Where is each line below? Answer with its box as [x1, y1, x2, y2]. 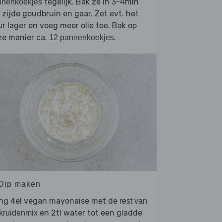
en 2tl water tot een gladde [38, 208, 142, 218]
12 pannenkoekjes [49, 33, 114, 42]
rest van [119, 196, 147, 205]
